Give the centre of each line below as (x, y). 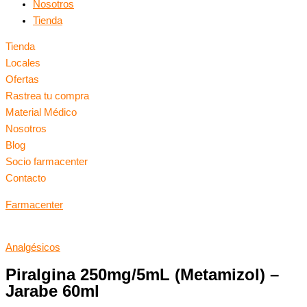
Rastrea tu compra (47, 96)
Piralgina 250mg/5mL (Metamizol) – (142, 275)
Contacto (26, 179)
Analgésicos (33, 248)
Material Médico (41, 113)
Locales (23, 63)
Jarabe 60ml (52, 292)
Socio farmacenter (47, 162)
